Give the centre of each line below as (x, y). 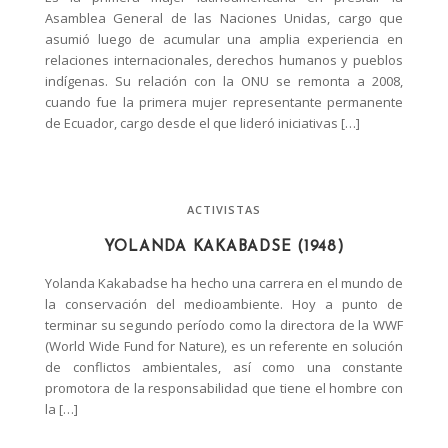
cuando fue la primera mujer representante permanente (224, 101)
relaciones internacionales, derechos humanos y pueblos (224, 59)
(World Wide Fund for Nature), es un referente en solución (224, 345)
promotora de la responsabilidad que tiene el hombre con (224, 387)
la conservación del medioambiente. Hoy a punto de (224, 303)
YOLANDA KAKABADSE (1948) (224, 247)
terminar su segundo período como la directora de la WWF (224, 324)
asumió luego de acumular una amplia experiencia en (224, 38)
